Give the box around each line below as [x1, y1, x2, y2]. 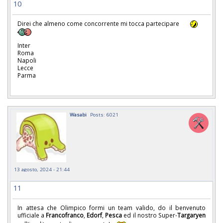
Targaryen [177, 211, 206, 219]
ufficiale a [17, 211, 46, 219]
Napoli [17, 56, 36, 64]
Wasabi [70, 111, 87, 118]
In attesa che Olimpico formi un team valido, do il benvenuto [17, 203, 206, 212]
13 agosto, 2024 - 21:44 [14, 165, 70, 173]
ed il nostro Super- [122, 211, 177, 219]
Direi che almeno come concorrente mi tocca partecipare [17, 19, 181, 27]
